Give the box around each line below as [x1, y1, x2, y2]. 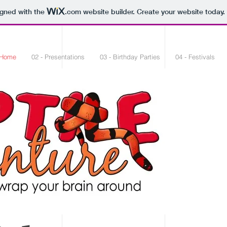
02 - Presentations [31, 53, 85, 61]
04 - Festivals [175, 53, 215, 61]
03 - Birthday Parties [100, 53, 160, 61]
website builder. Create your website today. [81, 7, 225, 17]
